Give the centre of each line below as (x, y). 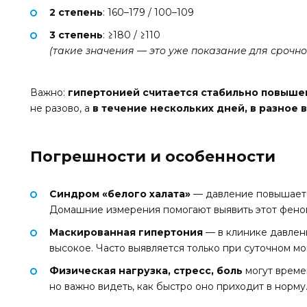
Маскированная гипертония (126, 233)
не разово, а (61, 108)
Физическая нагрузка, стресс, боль (146, 271)
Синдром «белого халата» (120, 194)
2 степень (76, 13)
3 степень (76, 35)
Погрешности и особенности (153, 156)
